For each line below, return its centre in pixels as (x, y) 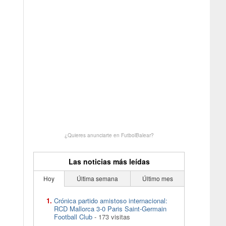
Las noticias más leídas (109, 161)
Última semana (97, 178)
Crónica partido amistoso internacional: (111, 201)
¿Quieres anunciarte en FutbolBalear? (109, 135)
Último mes (157, 178)
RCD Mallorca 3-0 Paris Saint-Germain (110, 209)
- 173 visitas (111, 217)
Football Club (73, 217)
